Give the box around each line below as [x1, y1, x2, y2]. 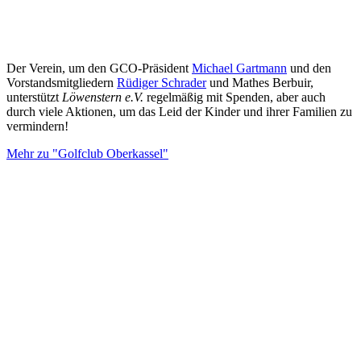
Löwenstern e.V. [62, 89, 143, 104]
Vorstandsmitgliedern [6, 75, 117, 89]
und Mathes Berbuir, [206, 75, 317, 89]
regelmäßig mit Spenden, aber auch [143, 89, 326, 104]
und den [287, 60, 331, 75]
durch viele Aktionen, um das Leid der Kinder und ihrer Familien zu [6, 104, 352, 118]
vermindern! [6, 118, 68, 133]
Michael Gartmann [192, 60, 287, 75]
